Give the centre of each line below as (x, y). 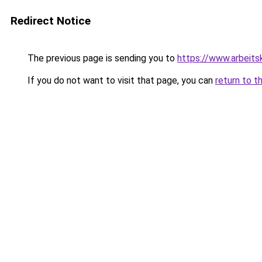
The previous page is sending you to (101, 58)
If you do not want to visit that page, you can (120, 80)
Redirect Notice (51, 21)
